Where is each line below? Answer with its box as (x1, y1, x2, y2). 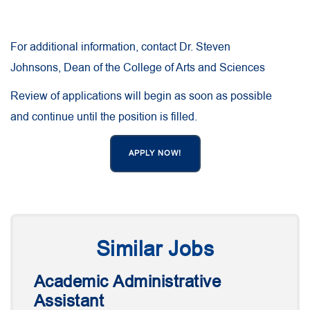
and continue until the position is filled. (10, 109, 197, 125)
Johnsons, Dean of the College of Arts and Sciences (10, 60, 265, 76)
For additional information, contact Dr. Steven (10, 39, 230, 55)
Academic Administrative (34, 271, 221, 293)
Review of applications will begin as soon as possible (10, 89, 272, 104)
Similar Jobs (95, 235, 215, 264)
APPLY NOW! (128, 148, 182, 159)
